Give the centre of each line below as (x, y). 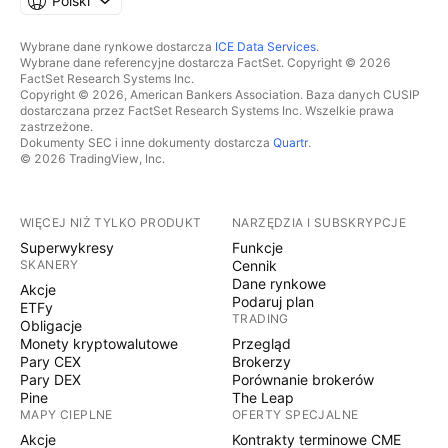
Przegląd (261, 343)
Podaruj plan (273, 301)
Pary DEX (50, 379)
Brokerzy (261, 361)
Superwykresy (67, 247)
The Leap (263, 397)
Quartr (290, 142)
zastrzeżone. (56, 126)
